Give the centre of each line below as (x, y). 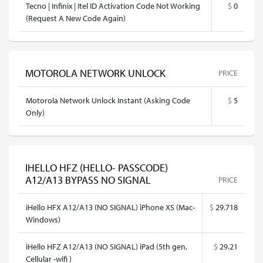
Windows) (43, 219)
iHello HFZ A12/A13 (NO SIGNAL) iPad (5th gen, (107, 246)
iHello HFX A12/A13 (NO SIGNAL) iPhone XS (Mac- (110, 207)
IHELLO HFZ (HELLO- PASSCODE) (97, 168)
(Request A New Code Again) (76, 18)
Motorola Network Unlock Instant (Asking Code (108, 100)
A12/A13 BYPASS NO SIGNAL (88, 180)
